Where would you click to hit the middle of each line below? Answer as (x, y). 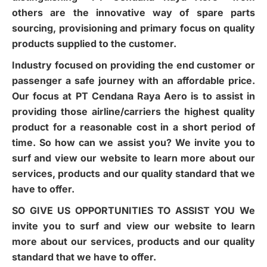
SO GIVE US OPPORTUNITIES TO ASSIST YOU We (133, 210)
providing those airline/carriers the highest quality (133, 111)
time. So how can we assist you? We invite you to (133, 142)
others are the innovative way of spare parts (133, 13)
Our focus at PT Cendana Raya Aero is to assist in (133, 96)
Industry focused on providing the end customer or (133, 65)
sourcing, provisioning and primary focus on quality (133, 28)
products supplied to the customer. (94, 44)
